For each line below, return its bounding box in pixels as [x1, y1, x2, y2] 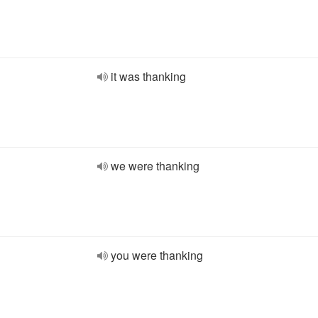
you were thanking [111, 247, 203, 263]
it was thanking [111, 68, 186, 84]
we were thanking [111, 158, 199, 174]
